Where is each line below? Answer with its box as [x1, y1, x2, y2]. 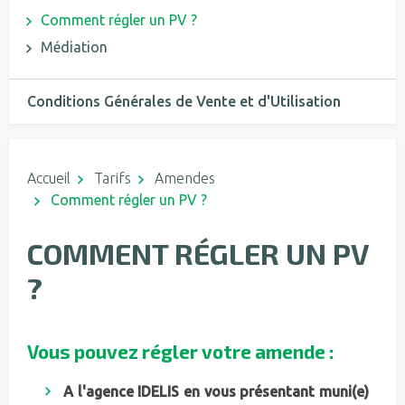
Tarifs [94, 170, 131, 187]
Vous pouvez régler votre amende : [27, 340, 334, 363]
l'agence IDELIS [73, 383, 180, 400]
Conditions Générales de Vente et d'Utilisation [27, 93, 341, 110]
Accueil [27, 170, 71, 187]
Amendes [155, 170, 215, 187]
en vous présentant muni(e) [179, 383, 370, 400]
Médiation [41, 39, 108, 56]
